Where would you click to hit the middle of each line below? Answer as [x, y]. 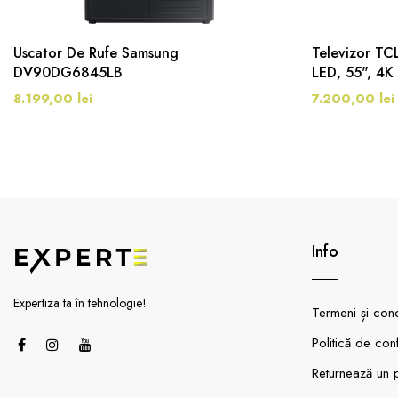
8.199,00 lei [53, 99]
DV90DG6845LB [68, 72]
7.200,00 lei [353, 99]
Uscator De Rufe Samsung [96, 53]
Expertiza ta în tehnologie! [80, 302]
